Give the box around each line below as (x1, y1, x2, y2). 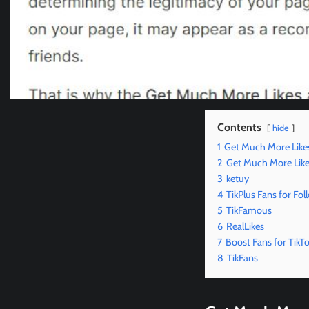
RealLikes (226, 220, 264, 233)
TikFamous (226, 204, 272, 217)
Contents (217, 121, 261, 134)
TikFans (227, 252, 258, 265)
